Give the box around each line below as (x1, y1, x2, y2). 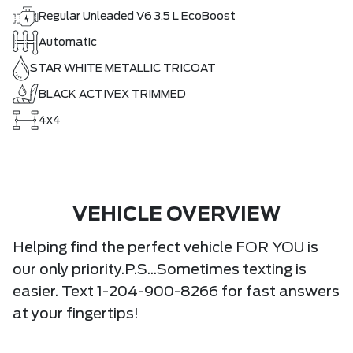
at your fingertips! (13, 307, 139, 322)
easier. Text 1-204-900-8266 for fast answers (13, 285, 340, 300)
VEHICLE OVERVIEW (72, 206, 281, 225)
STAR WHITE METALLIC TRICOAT (30, 62, 216, 74)
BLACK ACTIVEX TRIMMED (39, 88, 186, 100)
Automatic (39, 36, 97, 48)
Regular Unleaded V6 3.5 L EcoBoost (39, 10, 236, 22)
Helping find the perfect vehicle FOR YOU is (13, 241, 318, 256)
